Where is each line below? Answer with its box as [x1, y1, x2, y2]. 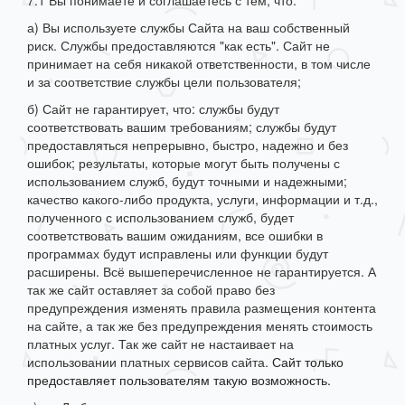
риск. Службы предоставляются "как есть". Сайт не [27, 36, 330, 55]
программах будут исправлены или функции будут [27, 244, 328, 263]
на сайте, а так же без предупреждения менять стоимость [27, 316, 372, 335]
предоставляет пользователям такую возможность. [27, 371, 331, 390]
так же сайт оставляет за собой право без [27, 280, 275, 299]
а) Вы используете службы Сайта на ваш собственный [27, 18, 350, 37]
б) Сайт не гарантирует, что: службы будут [27, 99, 279, 118]
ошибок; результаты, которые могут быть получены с [27, 154, 340, 173]
